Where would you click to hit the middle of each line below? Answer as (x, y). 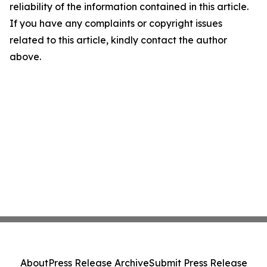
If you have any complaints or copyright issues (116, 23)
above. (25, 57)
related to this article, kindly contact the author (118, 40)
